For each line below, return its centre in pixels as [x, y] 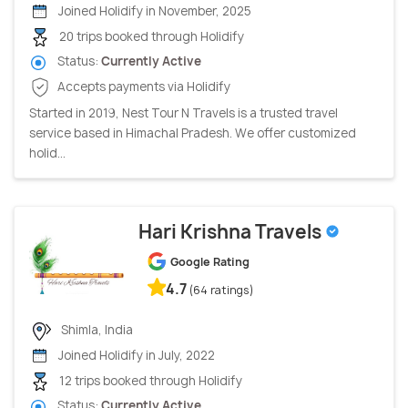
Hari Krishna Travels [232, 231]
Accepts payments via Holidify [143, 86]
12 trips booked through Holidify [149, 381]
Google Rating [210, 261]
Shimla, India [96, 329]
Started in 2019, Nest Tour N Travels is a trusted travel [184, 112]
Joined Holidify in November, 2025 [153, 10]
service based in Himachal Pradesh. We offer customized [193, 133]
